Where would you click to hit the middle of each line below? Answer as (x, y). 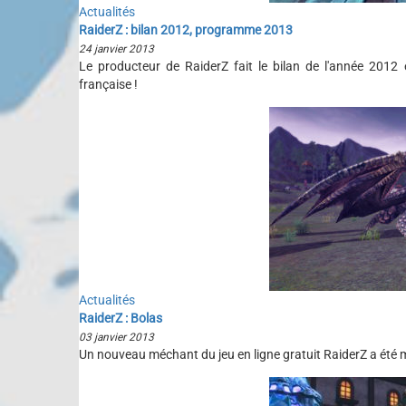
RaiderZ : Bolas (121, 318)
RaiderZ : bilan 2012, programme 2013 (186, 30)
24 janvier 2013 (116, 49)
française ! (108, 84)
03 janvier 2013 (116, 337)
